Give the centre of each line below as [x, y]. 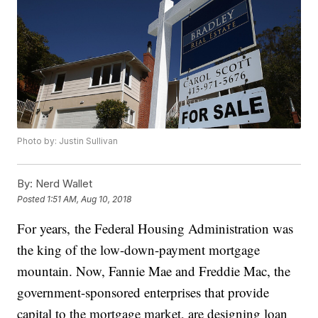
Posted [32, 199]
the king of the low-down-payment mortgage [139, 250]
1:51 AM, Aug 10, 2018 [89, 199]
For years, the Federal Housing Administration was [155, 229]
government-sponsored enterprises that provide [143, 292]
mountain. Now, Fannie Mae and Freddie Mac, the [154, 271]
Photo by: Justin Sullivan [68, 141]
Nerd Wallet [63, 184]
